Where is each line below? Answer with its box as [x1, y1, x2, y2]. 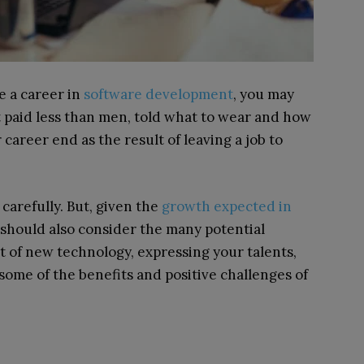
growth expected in [162, 197, 292, 215]
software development [84, 85, 233, 103]
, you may [233, 85, 294, 103]
